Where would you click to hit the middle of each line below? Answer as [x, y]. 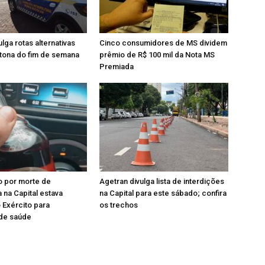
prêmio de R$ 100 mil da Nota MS [157, 55]
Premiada [117, 67]
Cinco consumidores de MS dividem [163, 43]
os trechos [119, 205]
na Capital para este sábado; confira [163, 193]
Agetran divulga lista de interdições [162, 181]
